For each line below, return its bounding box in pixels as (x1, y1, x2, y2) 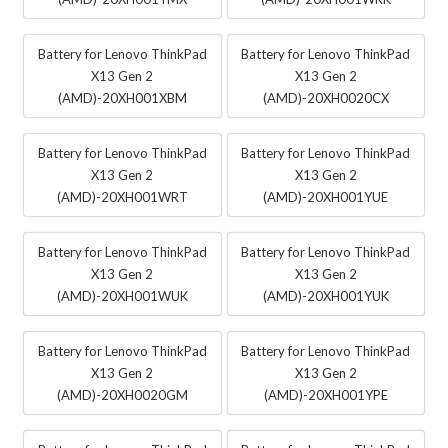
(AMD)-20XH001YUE (263, 188, 389, 205)
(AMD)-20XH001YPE (263, 386, 388, 403)
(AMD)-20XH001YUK (262, 287, 389, 304)
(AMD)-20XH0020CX (262, 89, 389, 106)
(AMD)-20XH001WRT (56, 188, 188, 205)
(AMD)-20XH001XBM (57, 89, 187, 106)
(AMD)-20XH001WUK (56, 287, 188, 304)
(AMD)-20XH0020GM (56, 386, 188, 403)
